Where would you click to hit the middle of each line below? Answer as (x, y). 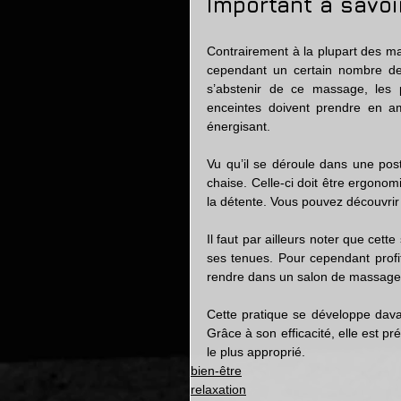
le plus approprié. (258, 352)
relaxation (218, 389)
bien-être (216, 371)
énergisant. (239, 126)
